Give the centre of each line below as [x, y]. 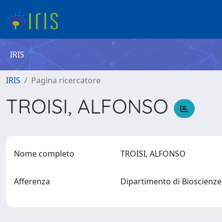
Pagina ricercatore [66, 80]
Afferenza [32, 181]
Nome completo [44, 154]
